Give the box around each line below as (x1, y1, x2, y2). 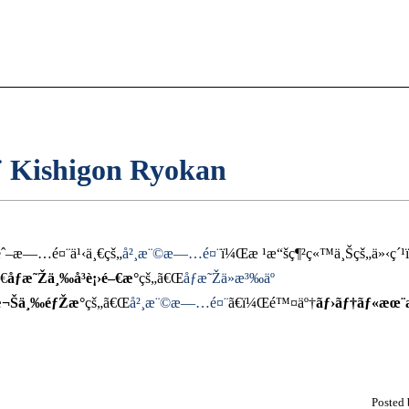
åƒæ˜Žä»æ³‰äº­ (183, 269, 275, 286)
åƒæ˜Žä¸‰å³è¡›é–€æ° (6, 269, 139, 286)
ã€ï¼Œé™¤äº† (227, 294, 316, 310)
